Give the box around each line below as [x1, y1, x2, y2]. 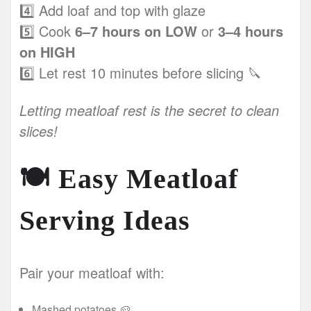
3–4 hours [218, 20, 283, 41]
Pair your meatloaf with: [19, 262, 165, 283]
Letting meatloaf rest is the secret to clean [19, 99, 279, 120]
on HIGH [19, 41, 75, 62]
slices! [19, 120, 58, 141]
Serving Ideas [19, 204, 190, 236]
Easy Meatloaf [51, 162, 238, 194]
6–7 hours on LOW [75, 20, 197, 41]
